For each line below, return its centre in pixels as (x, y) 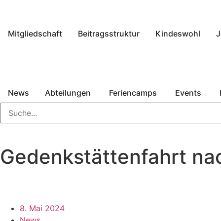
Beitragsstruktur (109, 34)
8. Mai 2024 (42, 208)
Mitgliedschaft (35, 34)
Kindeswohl (178, 34)
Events (188, 93)
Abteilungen (68, 93)
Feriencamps (133, 93)
